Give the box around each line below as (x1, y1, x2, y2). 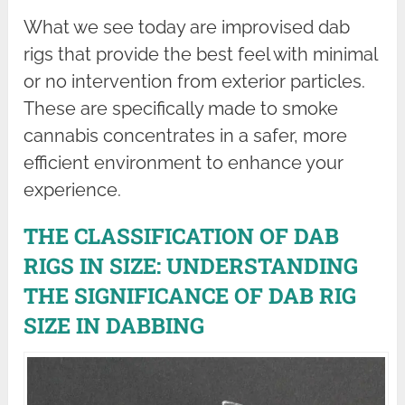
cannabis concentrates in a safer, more (24, 125, 348, 147)
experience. (24, 179, 122, 202)
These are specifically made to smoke (24, 98, 339, 120)
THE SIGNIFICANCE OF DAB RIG (24, 281, 357, 311)
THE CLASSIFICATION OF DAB (24, 221, 340, 251)
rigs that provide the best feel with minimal (24, 43, 378, 66)
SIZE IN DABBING (24, 311, 205, 341)
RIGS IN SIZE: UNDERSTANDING (24, 251, 359, 281)
